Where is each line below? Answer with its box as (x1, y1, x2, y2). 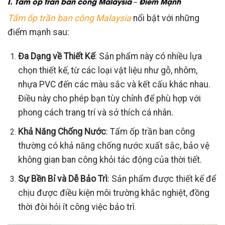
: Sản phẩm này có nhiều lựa (94, 51, 202, 62)
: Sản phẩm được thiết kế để (107, 173, 216, 184)
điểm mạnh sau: (8, 27, 69, 37)
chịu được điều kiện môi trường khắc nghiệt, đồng (18, 187, 209, 198)
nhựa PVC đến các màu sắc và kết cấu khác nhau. (18, 79, 210, 90)
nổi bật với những (131, 13, 199, 23)
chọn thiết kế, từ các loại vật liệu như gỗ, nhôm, (18, 65, 197, 76)
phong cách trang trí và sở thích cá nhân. (18, 107, 173, 118)
